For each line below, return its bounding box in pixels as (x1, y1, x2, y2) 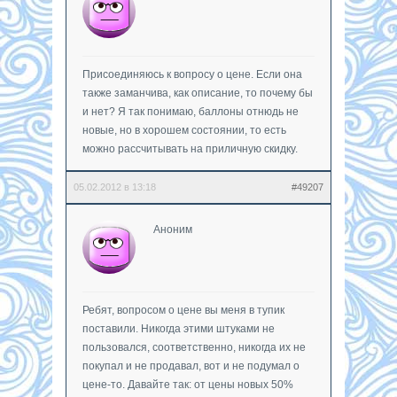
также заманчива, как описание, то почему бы (82, 86, 313, 99)
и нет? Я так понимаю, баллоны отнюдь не (82, 105, 299, 118)
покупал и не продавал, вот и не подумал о (82, 359, 300, 372)
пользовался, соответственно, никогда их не (82, 340, 306, 354)
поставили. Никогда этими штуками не (82, 322, 275, 335)
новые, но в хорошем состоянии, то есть (82, 123, 286, 136)
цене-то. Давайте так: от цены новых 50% (82, 378, 293, 391)
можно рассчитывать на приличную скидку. (82, 142, 298, 155)
